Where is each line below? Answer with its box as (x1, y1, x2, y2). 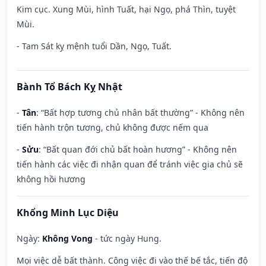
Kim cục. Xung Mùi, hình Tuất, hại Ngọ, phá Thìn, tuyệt (17, 4, 236, 15)
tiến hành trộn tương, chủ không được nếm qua (17, 122, 208, 134)
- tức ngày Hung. (93, 233, 161, 245)
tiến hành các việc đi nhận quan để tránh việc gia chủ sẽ (17, 159, 243, 170)
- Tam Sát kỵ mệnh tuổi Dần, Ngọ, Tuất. (17, 40, 172, 52)
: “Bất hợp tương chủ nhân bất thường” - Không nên (36, 107, 245, 119)
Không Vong (42, 233, 93, 245)
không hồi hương (17, 173, 85, 185)
